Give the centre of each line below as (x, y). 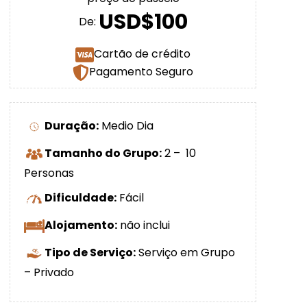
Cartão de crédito (142, 53)
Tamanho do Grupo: (103, 153)
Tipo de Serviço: (90, 253)
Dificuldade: (81, 198)
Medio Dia (126, 126)
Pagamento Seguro (141, 72)
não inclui (144, 225)
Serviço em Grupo (185, 253)
